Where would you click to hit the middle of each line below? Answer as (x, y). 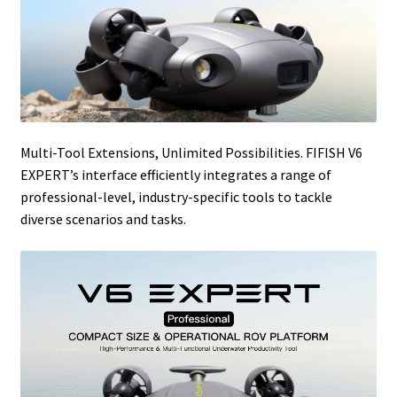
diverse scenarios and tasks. (103, 219)
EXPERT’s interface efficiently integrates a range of (175, 175)
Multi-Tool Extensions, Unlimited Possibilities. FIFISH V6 (191, 153)
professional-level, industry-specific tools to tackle (176, 197)
